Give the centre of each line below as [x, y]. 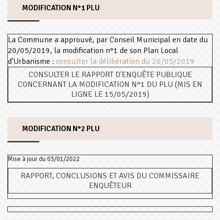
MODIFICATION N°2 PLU [62, 129]
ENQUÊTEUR [110, 186]
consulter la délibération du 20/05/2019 [125, 62]
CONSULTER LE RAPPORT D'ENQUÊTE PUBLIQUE [110, 75]
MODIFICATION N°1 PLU [61, 8]
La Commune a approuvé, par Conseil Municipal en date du [108, 40]
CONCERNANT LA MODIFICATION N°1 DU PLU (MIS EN [110, 85]
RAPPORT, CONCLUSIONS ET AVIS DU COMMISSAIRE [110, 176]
